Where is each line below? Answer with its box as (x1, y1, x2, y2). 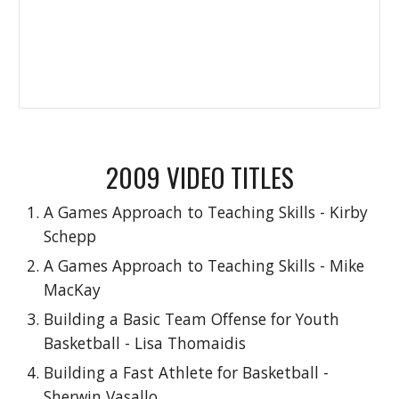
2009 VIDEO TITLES (105, 158, 294, 196)
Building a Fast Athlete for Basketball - (44, 362, 330, 383)
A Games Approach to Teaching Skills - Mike (44, 255, 365, 276)
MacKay (44, 279, 102, 300)
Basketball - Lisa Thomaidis (44, 332, 247, 354)
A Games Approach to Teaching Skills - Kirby (44, 201, 369, 223)
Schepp (44, 225, 97, 247)
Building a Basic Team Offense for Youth (44, 308, 340, 330)
